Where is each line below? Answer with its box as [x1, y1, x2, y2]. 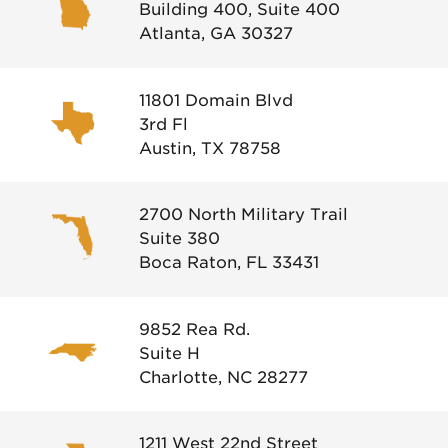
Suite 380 [139, 229, 220, 249]
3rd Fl [139, 114, 188, 134]
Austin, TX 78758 [139, 138, 281, 158]
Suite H [139, 343, 200, 363]
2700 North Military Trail [139, 205, 348, 225]
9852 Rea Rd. [139, 319, 250, 339]
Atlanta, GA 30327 [139, 24, 293, 44]
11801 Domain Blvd [139, 90, 293, 110]
